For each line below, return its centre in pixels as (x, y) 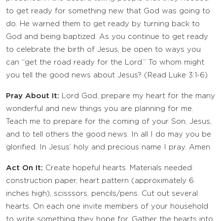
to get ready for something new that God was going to (108, 11)
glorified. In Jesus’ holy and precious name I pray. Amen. (109, 147)
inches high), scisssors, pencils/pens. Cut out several (102, 194)
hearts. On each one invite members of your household (107, 206)
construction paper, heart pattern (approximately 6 (100, 181)
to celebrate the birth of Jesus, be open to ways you (103, 50)
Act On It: (24, 168)
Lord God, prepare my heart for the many (137, 96)
